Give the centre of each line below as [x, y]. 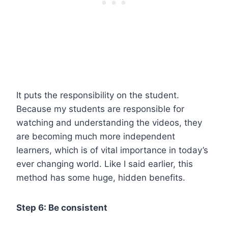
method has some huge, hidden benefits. [101, 177]
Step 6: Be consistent [62, 207]
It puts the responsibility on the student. [98, 95]
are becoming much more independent [96, 136]
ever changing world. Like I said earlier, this [105, 164]
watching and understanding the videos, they [109, 122]
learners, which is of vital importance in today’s [112, 150]
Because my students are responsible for [100, 109]
